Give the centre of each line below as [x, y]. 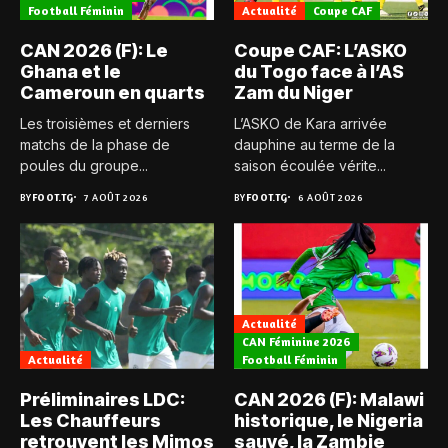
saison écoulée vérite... [310, 166]
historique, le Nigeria [328, 420]
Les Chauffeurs [90, 420]
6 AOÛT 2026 [330, 197]
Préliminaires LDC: [102, 399]
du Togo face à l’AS [319, 72]
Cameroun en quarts [112, 93]
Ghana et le [70, 72]
